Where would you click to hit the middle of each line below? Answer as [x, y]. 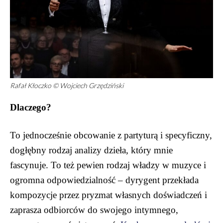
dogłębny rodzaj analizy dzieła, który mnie [91, 150]
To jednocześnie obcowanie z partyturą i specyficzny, [111, 135]
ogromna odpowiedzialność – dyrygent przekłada [104, 180]
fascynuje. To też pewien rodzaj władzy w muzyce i [108, 165]
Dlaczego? [31, 107]
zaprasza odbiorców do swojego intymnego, [94, 210]
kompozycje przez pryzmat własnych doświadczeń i [109, 195]
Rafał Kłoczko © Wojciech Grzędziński [67, 85]
